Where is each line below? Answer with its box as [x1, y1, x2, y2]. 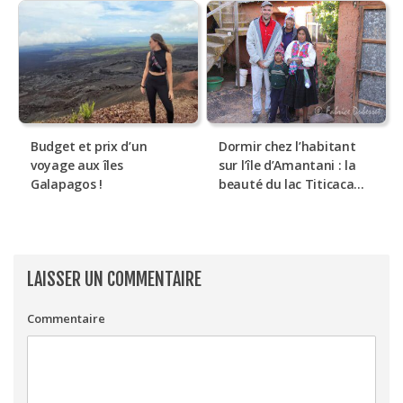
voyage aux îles [31, 157, 123, 175]
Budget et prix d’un [31, 138, 148, 156]
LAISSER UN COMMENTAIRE [27, 268, 201, 291]
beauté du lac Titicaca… [219, 175, 365, 193]
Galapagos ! [31, 175, 103, 193]
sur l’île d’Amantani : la [219, 157, 356, 175]
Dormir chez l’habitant [219, 138, 356, 156]
